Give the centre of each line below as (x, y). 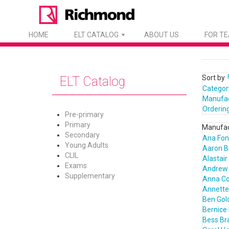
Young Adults (87, 145)
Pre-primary (84, 114)
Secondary (82, 135)
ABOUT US (162, 35)
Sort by (213, 78)
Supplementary (90, 176)
